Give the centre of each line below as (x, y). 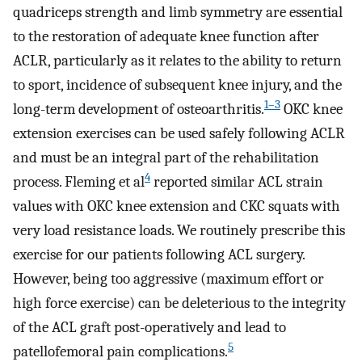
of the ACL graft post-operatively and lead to (149, 328)
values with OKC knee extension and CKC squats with (177, 206)
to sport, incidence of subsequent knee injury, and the (177, 85)
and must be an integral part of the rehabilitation (166, 158)
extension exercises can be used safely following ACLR (179, 134)
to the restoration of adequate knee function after (166, 37)
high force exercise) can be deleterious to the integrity (179, 303)
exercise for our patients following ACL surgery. (159, 255)
